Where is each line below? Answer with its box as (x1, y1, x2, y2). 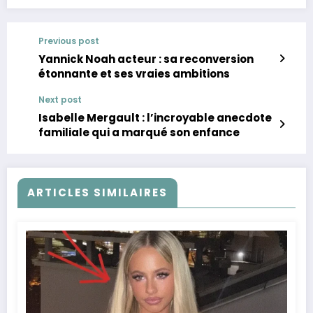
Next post (38, 93, 82, 105)
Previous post (38, 34, 99, 47)
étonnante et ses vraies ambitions (38, 66, 230, 81)
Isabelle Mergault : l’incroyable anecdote (38, 110, 272, 125)
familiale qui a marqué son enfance (38, 124, 240, 140)
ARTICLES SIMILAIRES (27, 184, 168, 200)
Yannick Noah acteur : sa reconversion (38, 51, 254, 66)
